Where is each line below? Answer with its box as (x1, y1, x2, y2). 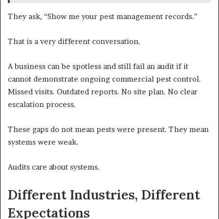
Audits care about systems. (8, 162, 100, 172)
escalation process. (8, 100, 76, 109)
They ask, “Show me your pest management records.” (8, 12, 197, 22)
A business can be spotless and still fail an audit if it (8, 62, 188, 71)
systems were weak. (8, 137, 78, 147)
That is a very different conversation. (8, 37, 140, 46)
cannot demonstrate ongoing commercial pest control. (8, 74, 201, 84)
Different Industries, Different (8, 186, 200, 203)
